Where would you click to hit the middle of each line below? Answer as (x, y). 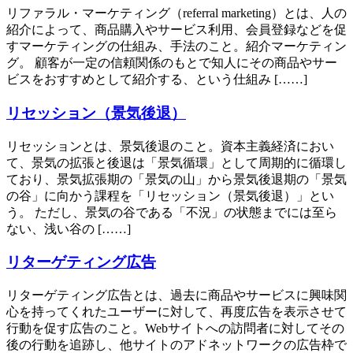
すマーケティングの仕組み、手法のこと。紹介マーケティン (176, 46)
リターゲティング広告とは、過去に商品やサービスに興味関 (176, 295)
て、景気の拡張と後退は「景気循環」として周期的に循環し (176, 162)
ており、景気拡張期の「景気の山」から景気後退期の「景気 (176, 179)
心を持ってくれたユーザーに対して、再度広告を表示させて (176, 312)
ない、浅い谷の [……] (69, 229)
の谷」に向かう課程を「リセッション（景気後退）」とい (170, 195)
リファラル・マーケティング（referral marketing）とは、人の (176, 13)
